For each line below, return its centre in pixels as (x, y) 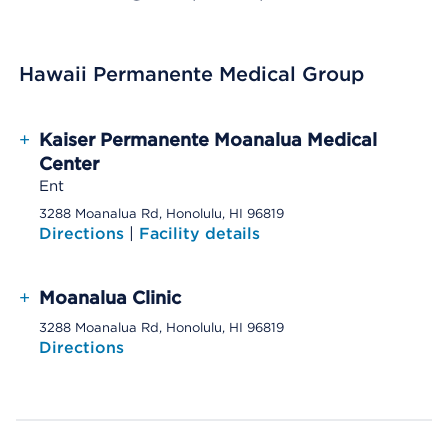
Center (69, 163)
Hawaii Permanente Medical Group (191, 74)
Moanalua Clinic (110, 297)
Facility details (199, 233)
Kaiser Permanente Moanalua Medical (208, 139)
